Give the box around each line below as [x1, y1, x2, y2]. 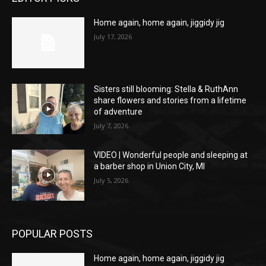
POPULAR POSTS [12, 227, 93, 240]
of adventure [94, 106, 143, 116]
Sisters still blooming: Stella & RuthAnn [94, 84, 239, 94]
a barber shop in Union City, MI [94, 161, 205, 172]
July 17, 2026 [94, 32, 132, 42]
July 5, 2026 [94, 176, 129, 185]
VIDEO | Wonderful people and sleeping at [94, 150, 248, 160]
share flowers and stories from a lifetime [94, 95, 247, 105]
